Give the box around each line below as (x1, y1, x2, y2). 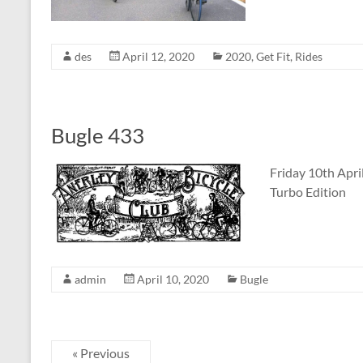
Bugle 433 (51, 122, 144, 149)
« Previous (72, 344, 130, 361)
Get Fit (256, 49, 290, 64)
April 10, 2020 (137, 271, 209, 286)
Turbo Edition (270, 184, 346, 200)
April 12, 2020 (122, 49, 194, 64)
